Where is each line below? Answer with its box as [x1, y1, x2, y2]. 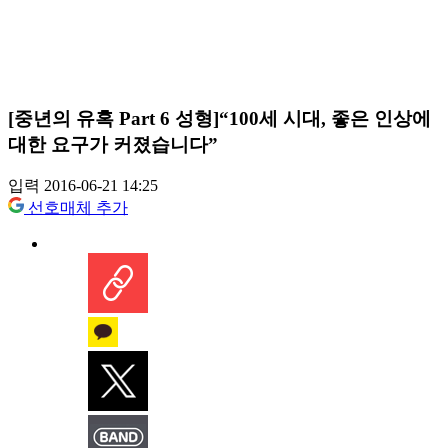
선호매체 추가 [28, 199, 128, 217]
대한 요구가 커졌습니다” [8, 133, 218, 155]
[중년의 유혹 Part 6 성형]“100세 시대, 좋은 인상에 [8, 107, 431, 129]
